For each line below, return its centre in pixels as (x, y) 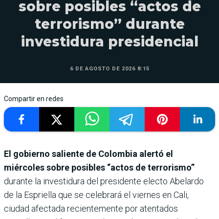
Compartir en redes (34, 99)
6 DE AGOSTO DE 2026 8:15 (109, 69)
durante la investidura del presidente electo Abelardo (104, 181)
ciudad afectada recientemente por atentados (91, 209)
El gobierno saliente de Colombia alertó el (88, 154)
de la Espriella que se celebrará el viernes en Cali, (96, 195)
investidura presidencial (109, 42)
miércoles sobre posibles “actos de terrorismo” (99, 168)
